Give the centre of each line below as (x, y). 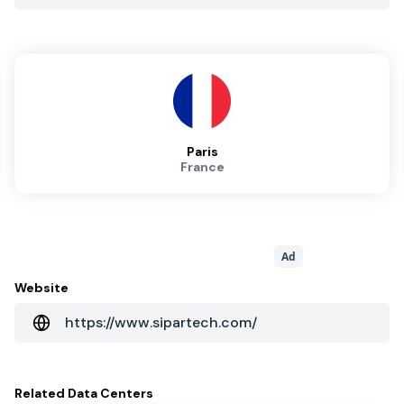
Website (41, 288)
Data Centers (110, 394)
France (202, 167)
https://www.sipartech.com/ (161, 323)
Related (41, 394)
